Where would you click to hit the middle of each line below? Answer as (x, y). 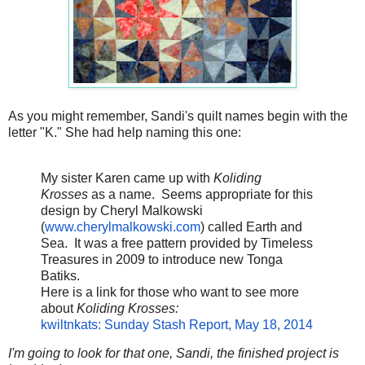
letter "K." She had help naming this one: (125, 132)
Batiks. (60, 275)
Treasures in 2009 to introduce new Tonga (162, 259)
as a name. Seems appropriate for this (202, 194)
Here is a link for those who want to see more (170, 292)
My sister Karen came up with (127, 178)
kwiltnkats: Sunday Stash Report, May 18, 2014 (177, 324)
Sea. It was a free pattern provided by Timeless (177, 243)
